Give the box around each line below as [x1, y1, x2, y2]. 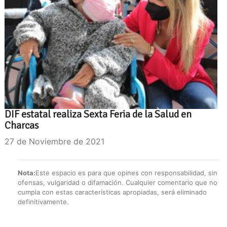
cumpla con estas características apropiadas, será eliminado [18, 188, 207, 197]
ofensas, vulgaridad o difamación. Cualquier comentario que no [18, 178, 217, 187]
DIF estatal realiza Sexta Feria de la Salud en [5, 108, 192, 121]
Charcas [5, 119, 39, 132]
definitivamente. [18, 198, 69, 206]
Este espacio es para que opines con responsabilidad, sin [35, 169, 217, 177]
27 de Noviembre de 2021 [5, 136, 104, 147]
